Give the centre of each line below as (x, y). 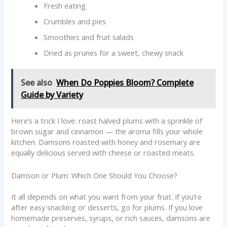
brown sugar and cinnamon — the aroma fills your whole (107, 131)
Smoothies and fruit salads (89, 37)
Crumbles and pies (75, 21)
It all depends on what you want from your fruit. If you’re (107, 197)
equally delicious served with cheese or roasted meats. (103, 153)
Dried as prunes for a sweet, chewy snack (114, 52)
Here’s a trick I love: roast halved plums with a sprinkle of (107, 121)
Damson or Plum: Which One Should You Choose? (94, 175)
